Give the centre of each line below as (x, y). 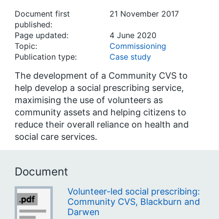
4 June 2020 (133, 35)
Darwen (83, 212)
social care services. (56, 137)
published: (33, 24)
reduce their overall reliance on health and (102, 124)
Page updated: (42, 35)
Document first (42, 14)
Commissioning (138, 46)
